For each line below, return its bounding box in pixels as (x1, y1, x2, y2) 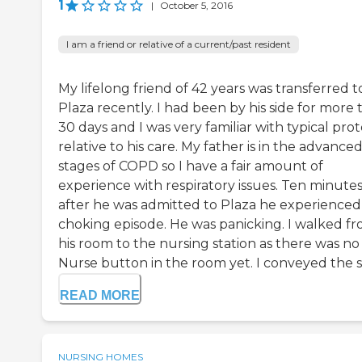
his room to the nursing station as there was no (58, 236, 360, 252)
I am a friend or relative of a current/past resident (66, 38, 291, 51)
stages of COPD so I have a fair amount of (58, 158, 323, 175)
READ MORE (60, 288, 140, 303)
